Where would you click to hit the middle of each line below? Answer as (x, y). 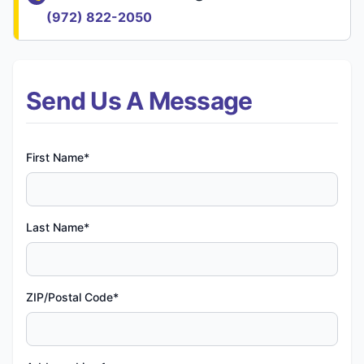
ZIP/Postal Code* (72, 297)
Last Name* (58, 227)
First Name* (58, 157)
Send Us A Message (139, 101)
